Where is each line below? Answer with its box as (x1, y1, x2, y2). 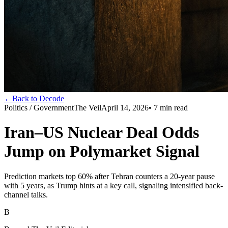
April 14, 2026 (101, 103, 149, 112)
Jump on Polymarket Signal (4, 142, 199, 161)
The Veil (74, 103, 101, 112)
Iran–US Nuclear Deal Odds (4, 123, 199, 142)
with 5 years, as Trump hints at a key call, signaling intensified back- (4, 181, 223, 190)
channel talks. (4, 190, 48, 199)
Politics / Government (4, 103, 74, 112)
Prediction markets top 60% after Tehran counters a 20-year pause (4, 172, 215, 181)
